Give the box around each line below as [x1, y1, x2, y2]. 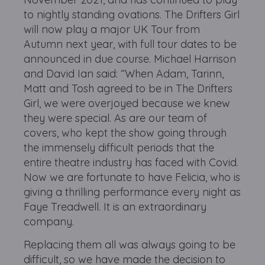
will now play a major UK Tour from [24, 22, 201, 36]
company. [24, 215, 75, 228]
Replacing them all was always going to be [24, 238, 236, 251]
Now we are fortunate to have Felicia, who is [24, 170, 241, 184]
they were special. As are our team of [24, 111, 208, 125]
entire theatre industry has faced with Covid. [24, 156, 239, 169]
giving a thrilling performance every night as [24, 185, 241, 199]
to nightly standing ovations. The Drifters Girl [24, 8, 240, 21]
